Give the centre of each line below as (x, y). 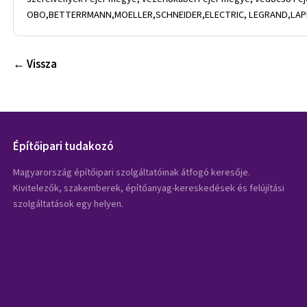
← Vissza (35, 64)
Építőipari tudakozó (64, 146)
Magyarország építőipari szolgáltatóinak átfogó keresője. (132, 172)
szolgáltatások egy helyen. (69, 204)
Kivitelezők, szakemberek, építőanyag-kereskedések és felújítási (149, 188)
